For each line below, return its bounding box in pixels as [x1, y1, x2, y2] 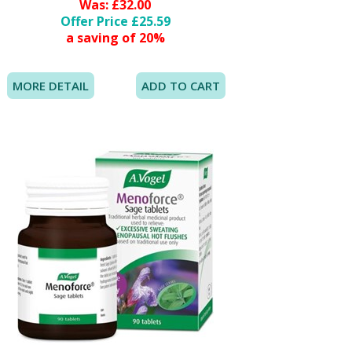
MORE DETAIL [12, 77, 89, 93]
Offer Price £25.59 [60, 12, 170, 30]
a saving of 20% [65, 28, 165, 46]
